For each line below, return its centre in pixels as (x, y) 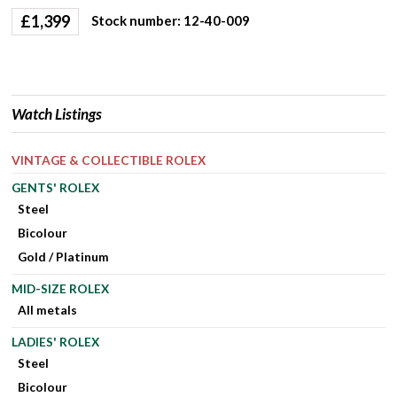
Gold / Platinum (64, 256)
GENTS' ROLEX (56, 188)
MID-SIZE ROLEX (61, 288)
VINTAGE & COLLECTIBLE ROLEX (109, 160)
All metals (48, 309)
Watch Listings (57, 114)
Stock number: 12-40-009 (170, 20)
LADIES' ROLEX (56, 341)
